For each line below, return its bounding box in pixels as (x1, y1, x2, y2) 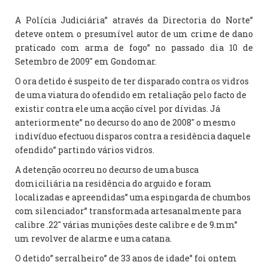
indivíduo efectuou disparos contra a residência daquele (15, 130, 251, 142)
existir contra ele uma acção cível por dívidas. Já (15, 103, 220, 114)
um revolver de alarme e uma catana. (15, 233, 172, 244)
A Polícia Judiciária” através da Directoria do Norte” (15, 14, 253, 26)
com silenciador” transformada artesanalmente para (15, 205, 241, 217)
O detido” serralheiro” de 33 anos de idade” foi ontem (15, 252, 237, 264)
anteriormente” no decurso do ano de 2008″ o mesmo (15, 117, 236, 128)
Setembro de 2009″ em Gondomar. (15, 56, 157, 67)
